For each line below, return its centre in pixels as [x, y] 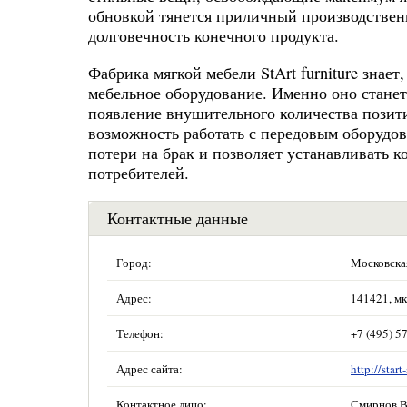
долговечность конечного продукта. [213, 36]
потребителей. [139, 172]
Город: [134, 262]
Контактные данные [178, 218]
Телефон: [140, 333]
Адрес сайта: [149, 368]
